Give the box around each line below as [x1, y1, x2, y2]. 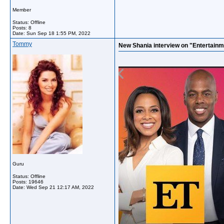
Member [12, 7, 31, 12]
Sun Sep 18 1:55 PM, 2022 [26, 30, 90, 36]
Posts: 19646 [12, 179, 43, 184]
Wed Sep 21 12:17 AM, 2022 [26, 184, 94, 190]
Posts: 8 [12, 25, 31, 30]
